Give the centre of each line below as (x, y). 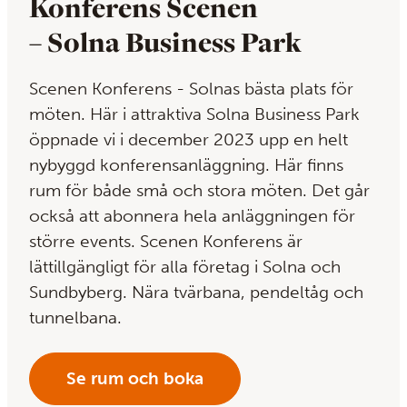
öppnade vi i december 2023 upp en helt (189, 140)
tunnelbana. (75, 318)
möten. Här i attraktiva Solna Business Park (194, 114)
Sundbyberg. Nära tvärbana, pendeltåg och (196, 293)
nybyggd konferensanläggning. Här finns (186, 165)
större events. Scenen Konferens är (166, 242)
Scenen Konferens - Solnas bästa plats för (191, 89)
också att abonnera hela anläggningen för (192, 216)
